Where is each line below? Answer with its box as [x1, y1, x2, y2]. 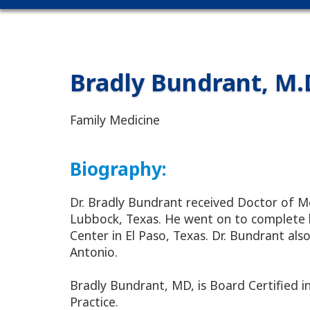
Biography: [69, 156, 167, 182]
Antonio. [69, 244, 118, 261]
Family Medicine [69, 111, 160, 129]
